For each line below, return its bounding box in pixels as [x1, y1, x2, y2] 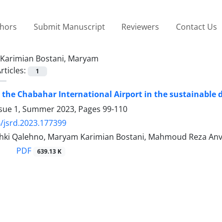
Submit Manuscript [33, 21, 105, 32]
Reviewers [121, 21, 160, 32]
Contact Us [175, 21, 217, 32]
